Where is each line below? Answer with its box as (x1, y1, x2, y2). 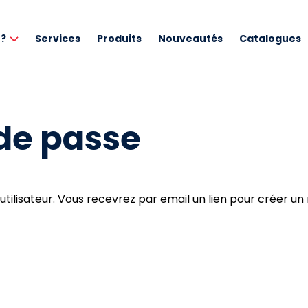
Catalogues (239, 32, 301, 45)
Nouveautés (158, 32, 223, 45)
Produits (97, 32, 142, 45)
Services (35, 32, 80, 45)
